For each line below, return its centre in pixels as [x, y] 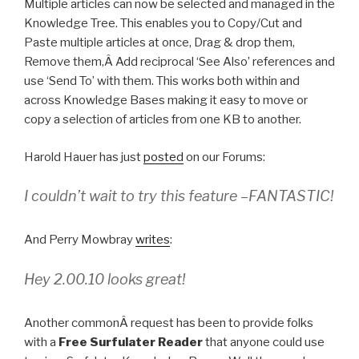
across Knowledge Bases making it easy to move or [166, 101]
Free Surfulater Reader [131, 342]
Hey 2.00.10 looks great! [105, 279]
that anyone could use [264, 342]
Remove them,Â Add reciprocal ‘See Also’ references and [179, 62]
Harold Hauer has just [84, 157]
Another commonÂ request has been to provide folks [169, 323]
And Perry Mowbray [80, 240]
